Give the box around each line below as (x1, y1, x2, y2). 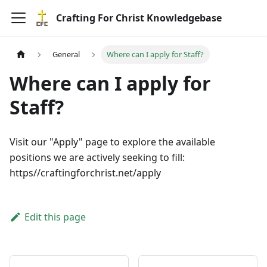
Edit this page (24, 210, 86, 224)
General (52, 49, 80, 60)
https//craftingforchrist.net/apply (10, 166, 161, 180)
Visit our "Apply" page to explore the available (10, 135, 215, 149)
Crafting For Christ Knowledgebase (56, 11, 222, 24)
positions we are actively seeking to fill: (10, 151, 185, 164)
